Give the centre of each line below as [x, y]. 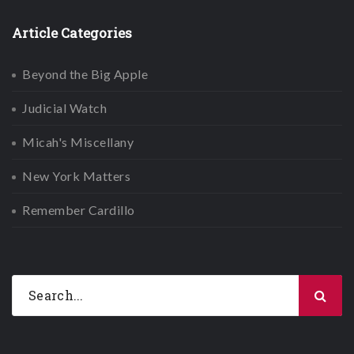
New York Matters [76, 176]
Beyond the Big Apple [85, 74]
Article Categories [72, 33]
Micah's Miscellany [78, 142]
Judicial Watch [64, 108]
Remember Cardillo [79, 210]
